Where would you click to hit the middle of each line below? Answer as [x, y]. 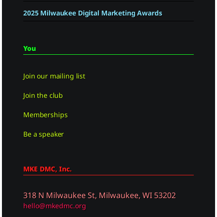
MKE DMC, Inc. [47, 169]
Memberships [46, 114]
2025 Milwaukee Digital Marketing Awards [93, 13]
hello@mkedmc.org [55, 205]
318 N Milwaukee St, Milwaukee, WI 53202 [100, 195]
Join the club [43, 95]
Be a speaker [44, 134]
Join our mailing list [54, 76]
